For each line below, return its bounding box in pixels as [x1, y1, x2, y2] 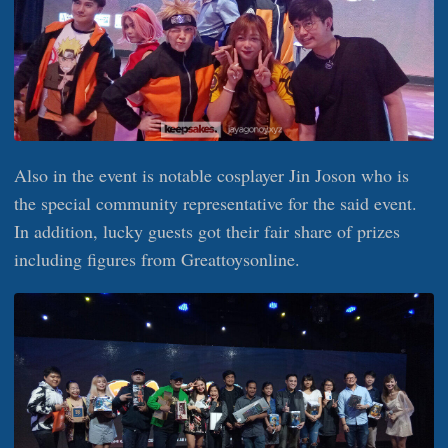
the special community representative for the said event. [14, 190, 417, 215]
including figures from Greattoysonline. [14, 246, 300, 271]
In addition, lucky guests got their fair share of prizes [14, 218, 400, 243]
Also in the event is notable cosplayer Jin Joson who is [14, 162, 409, 187]
